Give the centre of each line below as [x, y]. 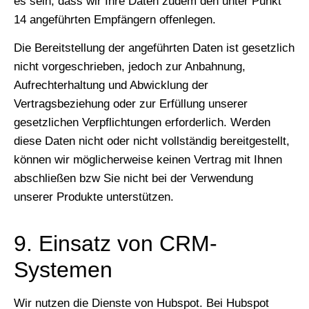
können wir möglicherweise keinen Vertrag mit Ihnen [148, 160]
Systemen [63, 270]
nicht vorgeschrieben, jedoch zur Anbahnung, [130, 67]
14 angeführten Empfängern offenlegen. [115, 19]
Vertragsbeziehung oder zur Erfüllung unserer [131, 104]
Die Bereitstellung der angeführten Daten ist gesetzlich [154, 48]
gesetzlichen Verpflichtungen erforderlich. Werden [142, 123]
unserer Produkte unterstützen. [94, 197]
